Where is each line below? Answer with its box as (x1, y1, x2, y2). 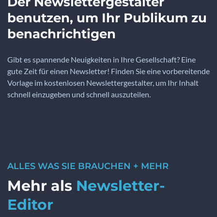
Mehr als (7, 176, 76, 195)
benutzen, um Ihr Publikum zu (7, 10, 207, 26)
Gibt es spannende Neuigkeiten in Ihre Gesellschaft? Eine (7, 54, 196, 64)
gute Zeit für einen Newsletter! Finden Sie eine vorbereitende (7, 66, 210, 76)
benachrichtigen (7, 26, 116, 42)
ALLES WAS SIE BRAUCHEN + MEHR (7, 160, 169, 171)
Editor (7, 195, 53, 214)
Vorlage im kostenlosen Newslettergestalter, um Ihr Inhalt (7, 77, 199, 87)
